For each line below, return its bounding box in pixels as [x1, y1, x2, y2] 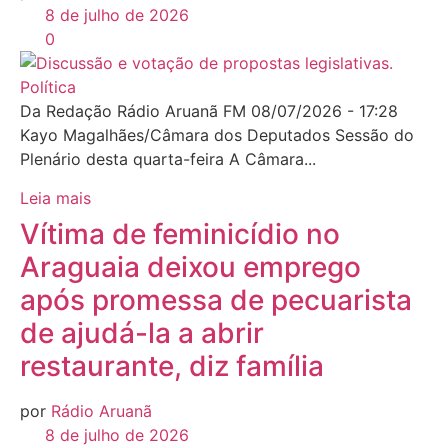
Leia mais [20, 187, 91, 208]
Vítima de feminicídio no [20, 216, 340, 251]
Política [20, 77, 76, 98]
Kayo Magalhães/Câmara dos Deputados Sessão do [20, 125, 414, 146]
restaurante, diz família [20, 348, 324, 383]
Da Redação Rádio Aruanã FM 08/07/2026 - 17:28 [20, 101, 408, 122]
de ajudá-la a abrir [20, 315, 264, 350]
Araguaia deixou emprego [20, 249, 361, 284]
